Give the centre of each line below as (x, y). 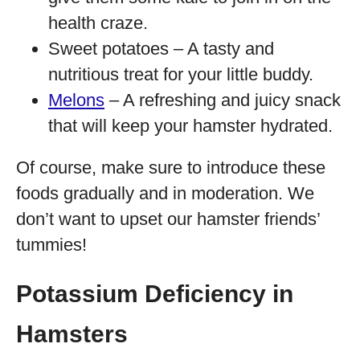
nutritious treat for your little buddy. (181, 74)
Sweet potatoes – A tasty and (161, 49)
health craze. (98, 23)
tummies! (51, 245)
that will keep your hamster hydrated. (190, 126)
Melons (76, 100)
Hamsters (72, 334)
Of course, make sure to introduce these (171, 168)
